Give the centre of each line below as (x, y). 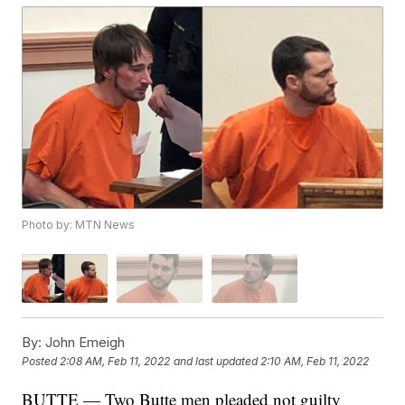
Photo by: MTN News (79, 225)
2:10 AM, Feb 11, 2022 (315, 362)
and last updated (216, 362)
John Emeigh (84, 342)
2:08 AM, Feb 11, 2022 (115, 362)
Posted (41, 362)
